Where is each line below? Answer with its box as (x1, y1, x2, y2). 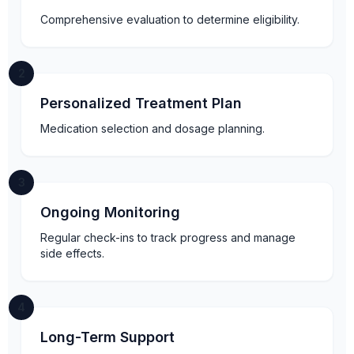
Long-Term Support (40, 329, 175, 346)
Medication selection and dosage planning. (40, 122, 265, 136)
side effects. (40, 247, 104, 261)
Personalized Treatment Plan (40, 95, 242, 112)
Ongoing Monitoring (40, 204, 180, 221)
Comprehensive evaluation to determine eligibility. (40, 13, 299, 27)
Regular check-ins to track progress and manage (40, 231, 296, 245)
